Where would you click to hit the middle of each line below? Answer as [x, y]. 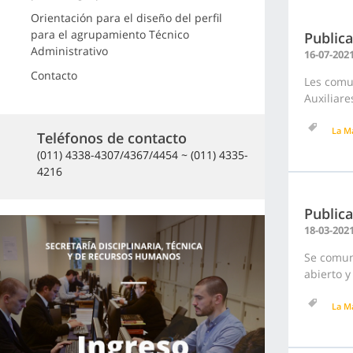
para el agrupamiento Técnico [110, 34]
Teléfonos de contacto [112, 137]
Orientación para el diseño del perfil [126, 18]
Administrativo [69, 51]
